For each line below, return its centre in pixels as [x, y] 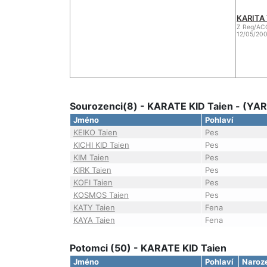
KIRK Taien [92, 170]
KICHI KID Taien [101, 145]
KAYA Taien [94, 220]
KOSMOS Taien [101, 195]
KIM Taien [91, 157]
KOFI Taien [93, 182]
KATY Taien [94, 207]
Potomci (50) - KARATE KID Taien [148, 248]
